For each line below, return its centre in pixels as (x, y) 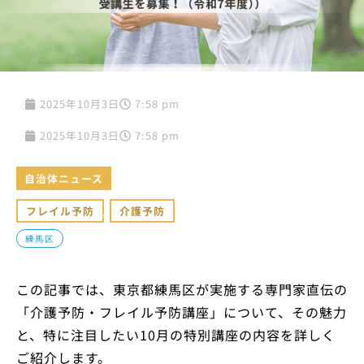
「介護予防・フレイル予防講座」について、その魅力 (182, 312)
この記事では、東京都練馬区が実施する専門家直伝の (182, 290)
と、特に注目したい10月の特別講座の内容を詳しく (176, 335)
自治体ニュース (64, 179)
